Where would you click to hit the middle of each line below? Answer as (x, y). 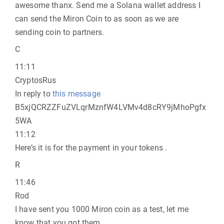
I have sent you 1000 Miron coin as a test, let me (102, 209)
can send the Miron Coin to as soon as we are (97, 19)
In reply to (34, 94)
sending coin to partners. (60, 32)
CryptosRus (36, 80)
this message (76, 94)
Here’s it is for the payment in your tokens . (91, 148)
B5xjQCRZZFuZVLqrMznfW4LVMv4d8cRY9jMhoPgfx (111, 107)
